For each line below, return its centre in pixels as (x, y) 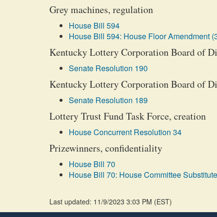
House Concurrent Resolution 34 (125, 132)
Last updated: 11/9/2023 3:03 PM (102, 201)
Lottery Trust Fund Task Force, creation (128, 116)
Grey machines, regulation (101, 9)
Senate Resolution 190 (108, 68)
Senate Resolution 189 (108, 100)
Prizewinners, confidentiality (106, 148)
